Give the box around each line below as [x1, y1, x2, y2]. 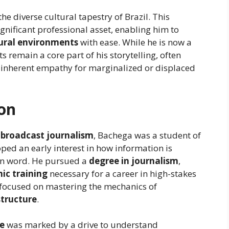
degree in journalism [89, 154, 178, 167]
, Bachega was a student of [94, 129, 201, 141]
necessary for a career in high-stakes [48, 167, 196, 179]
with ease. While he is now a [78, 36, 192, 49]
